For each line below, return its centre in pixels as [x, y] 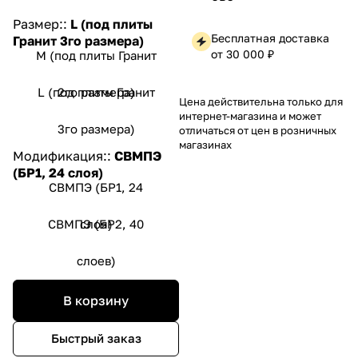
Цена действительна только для [261, 101]
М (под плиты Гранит [96, 55]
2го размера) [96, 91]
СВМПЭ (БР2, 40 [96, 223]
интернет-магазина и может [250, 115]
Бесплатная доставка [270, 38]
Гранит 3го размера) [78, 40]
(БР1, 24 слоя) [58, 172]
